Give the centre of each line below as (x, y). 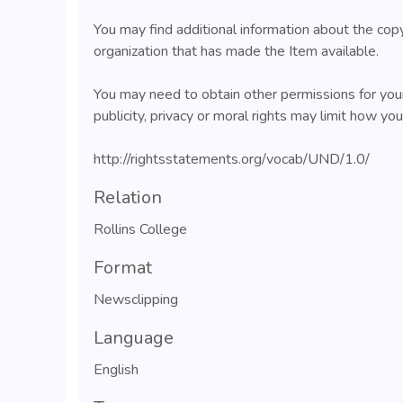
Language (134, 338)
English (116, 370)
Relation (128, 197)
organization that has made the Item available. (236, 51)
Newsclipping (136, 300)
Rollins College (140, 229)
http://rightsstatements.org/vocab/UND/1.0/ (232, 159)
